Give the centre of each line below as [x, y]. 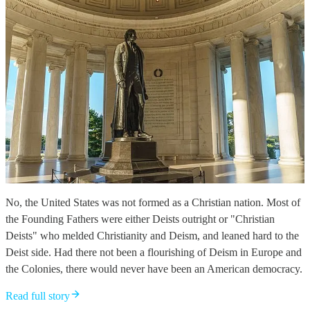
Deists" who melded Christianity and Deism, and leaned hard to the [152, 235]
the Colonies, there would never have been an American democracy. [154, 268]
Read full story [38, 295]
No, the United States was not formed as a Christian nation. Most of [153, 202]
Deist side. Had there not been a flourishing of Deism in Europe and [154, 252]
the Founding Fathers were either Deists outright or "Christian [140, 219]
